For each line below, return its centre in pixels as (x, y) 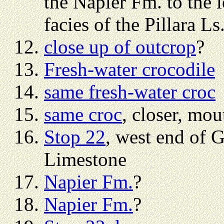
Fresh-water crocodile (129, 69)
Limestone (85, 159)
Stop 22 (75, 136)
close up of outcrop (120, 46)
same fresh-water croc (130, 91)
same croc (83, 114)
